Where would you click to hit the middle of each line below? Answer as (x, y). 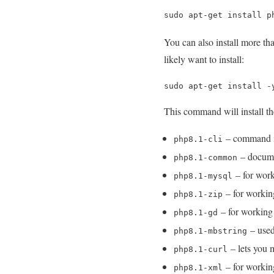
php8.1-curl (201, 250)
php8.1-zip (198, 194)
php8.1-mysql (203, 176)
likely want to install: (204, 59)
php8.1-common (206, 158)
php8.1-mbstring (210, 231)
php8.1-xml (198, 268)
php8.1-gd (196, 213)
